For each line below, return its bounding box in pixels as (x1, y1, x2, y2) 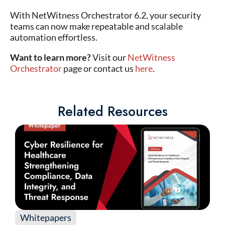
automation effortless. (10, 32, 97, 43)
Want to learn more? (10, 52, 91, 63)
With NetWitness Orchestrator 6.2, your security (10, 10, 201, 21)
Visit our (91, 52, 128, 63)
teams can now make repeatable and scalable (10, 21, 183, 32)
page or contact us (62, 63, 135, 74)
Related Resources (57, 101, 168, 121)
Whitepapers (20, 212, 71, 223)
